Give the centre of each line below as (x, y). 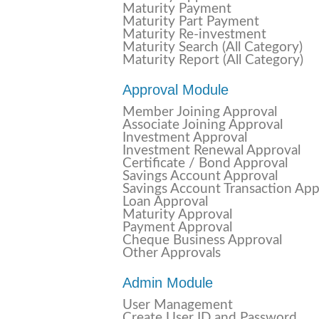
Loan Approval (165, 202)
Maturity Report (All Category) (213, 60)
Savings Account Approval (200, 176)
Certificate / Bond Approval (205, 163)
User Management (178, 305)
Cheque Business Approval (202, 240)
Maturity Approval (177, 215)
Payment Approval (177, 228)
